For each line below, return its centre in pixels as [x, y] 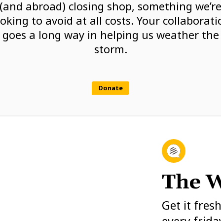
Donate [110, 88]
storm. [110, 49]
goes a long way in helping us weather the [110, 35]
